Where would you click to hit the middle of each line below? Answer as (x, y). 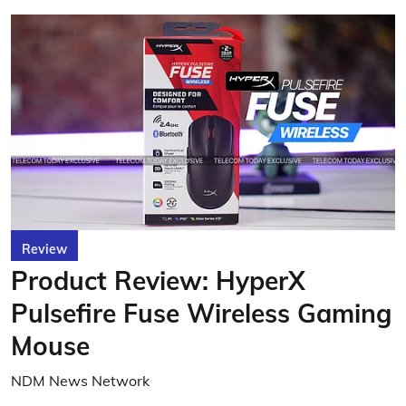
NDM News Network (80, 381)
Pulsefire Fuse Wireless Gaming (201, 314)
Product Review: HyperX (158, 281)
